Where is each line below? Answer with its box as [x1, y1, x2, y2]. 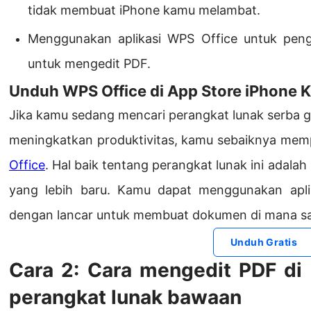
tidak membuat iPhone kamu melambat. [28, 3, 260, 18]
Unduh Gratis [230, 236, 298, 249]
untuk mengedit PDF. [28, 56, 151, 72]
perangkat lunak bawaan [9, 285, 242, 310]
